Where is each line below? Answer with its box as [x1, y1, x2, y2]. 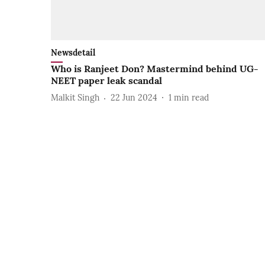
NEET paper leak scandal [51, 74, 162, 86]
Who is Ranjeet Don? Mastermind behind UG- [51, 62, 258, 75]
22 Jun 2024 [111, 92, 157, 104]
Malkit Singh [51, 92, 99, 104]
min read [174, 92, 209, 104]
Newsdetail [51, 47, 95, 58]
